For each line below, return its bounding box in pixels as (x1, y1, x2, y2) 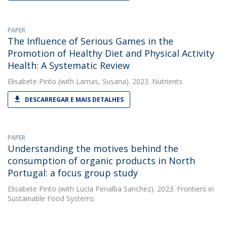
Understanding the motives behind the (8, 142, 178, 155)
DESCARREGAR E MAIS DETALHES (25, 95, 124, 104)
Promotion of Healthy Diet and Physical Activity (8, 47, 214, 59)
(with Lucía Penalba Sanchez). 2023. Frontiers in (56, 184, 214, 194)
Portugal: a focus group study (8, 167, 138, 179)
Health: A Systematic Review (8, 59, 130, 71)
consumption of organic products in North (8, 155, 195, 167)
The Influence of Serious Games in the (8, 35, 173, 47)
